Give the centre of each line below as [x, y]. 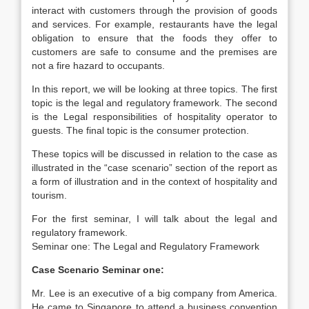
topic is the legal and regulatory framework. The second [154, 103]
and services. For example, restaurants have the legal [154, 24]
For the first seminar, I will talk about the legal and [154, 219]
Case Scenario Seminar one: [98, 270]
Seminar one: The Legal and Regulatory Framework [146, 246]
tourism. [49, 195]
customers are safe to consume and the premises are [154, 52]
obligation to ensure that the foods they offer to [154, 38]
